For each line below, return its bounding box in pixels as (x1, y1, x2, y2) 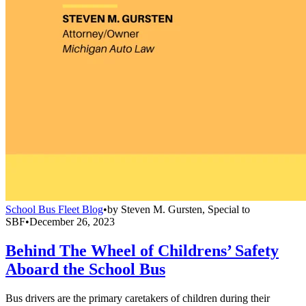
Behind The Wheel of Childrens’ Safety (5, 242, 279, 260)
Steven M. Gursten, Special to (121, 204, 250, 216)
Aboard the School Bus (5, 260, 165, 279)
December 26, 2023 (29, 216, 115, 228)
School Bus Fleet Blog (5, 204, 103, 216)
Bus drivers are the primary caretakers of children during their (5, 292, 270, 305)
